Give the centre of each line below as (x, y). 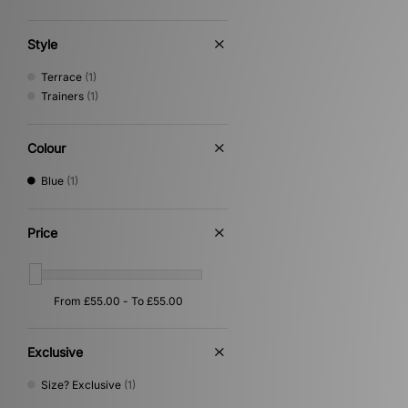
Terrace (61, 77)
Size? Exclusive (81, 384)
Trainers (62, 96)
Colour (46, 148)
